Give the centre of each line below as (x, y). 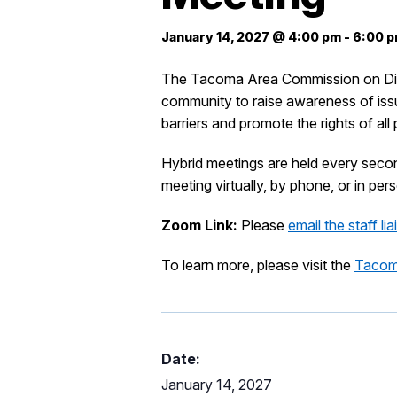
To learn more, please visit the (258, 265)
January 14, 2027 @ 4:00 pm (251, 37)
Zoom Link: (201, 225)
